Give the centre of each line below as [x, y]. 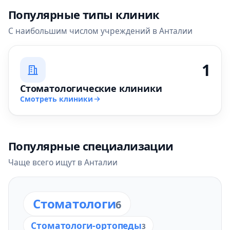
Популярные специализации [91, 146]
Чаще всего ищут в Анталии [63, 162]
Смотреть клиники [56, 99]
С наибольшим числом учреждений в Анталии [100, 31]
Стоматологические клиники [91, 88]
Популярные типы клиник [84, 14]
